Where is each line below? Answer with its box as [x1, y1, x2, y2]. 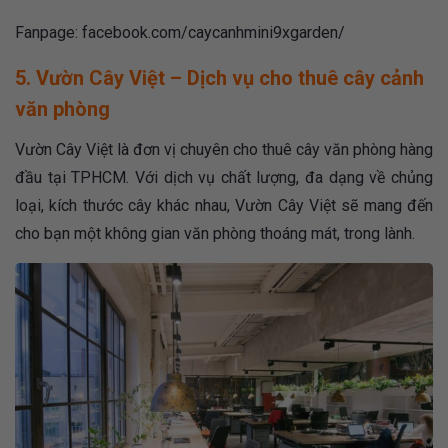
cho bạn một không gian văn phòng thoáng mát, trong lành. [15, 224, 419, 244]
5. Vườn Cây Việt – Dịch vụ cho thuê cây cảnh [15, 66, 424, 91]
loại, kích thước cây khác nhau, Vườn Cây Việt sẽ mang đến [15, 196, 433, 216]
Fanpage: [15, 23, 82, 43]
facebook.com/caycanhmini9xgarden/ [82, 23, 345, 43]
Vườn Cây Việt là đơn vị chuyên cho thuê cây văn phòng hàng [15, 140, 433, 160]
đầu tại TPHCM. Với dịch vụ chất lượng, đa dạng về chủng [15, 168, 433, 188]
